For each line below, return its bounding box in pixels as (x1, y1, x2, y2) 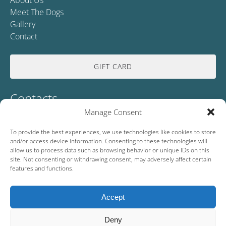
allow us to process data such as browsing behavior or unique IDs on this (10, 146, 209, 154)
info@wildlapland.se (30, 139, 103, 151)
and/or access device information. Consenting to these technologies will (10, 137, 207, 145)
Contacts (10, 90, 58, 106)
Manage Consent (84, 107, 142, 117)
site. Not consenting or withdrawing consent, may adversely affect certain (10, 155, 211, 163)
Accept (101, 192, 125, 201)
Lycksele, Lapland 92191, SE (30, 160, 130, 172)
